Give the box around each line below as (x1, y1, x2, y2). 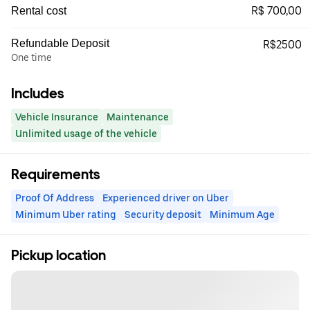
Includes (11, 85, 64, 102)
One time (11, 52, 52, 64)
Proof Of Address (15, 192, 94, 204)
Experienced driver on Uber (102, 192, 229, 204)
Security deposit (125, 209, 201, 221)
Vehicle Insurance (15, 111, 98, 123)
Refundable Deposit (11, 37, 109, 50)
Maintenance (107, 111, 169, 123)
